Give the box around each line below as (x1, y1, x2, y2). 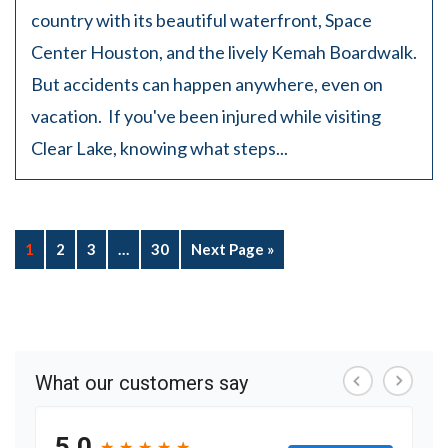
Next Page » (191, 240, 274, 258)
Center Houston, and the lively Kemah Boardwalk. (31, 41, 417, 63)
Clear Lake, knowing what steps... (31, 137, 288, 159)
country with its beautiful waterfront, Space (31, 9, 372, 31)
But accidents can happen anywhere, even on (31, 73, 383, 95)
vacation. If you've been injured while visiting (31, 105, 381, 127)
